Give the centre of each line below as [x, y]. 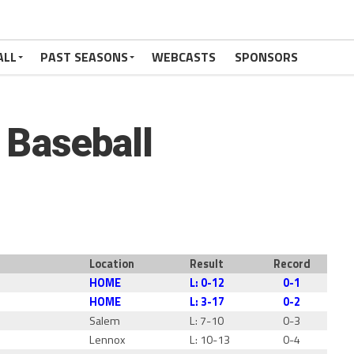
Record [292, 264]
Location [112, 264]
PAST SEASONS [84, 57]
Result [207, 264]
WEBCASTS [184, 57]
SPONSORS [266, 57]
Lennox [108, 340]
